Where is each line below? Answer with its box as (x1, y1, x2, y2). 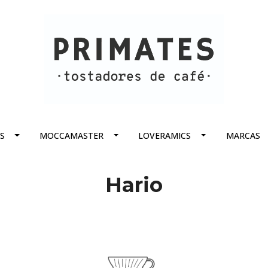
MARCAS (226, 130, 260, 141)
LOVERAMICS (138, 130, 191, 141)
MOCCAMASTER (39, 130, 104, 141)
